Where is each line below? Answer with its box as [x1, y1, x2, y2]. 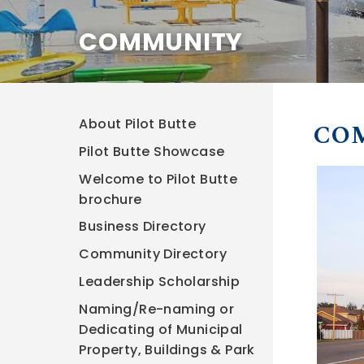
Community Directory [79, 245, 227, 264]
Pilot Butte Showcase [79, 141, 225, 161]
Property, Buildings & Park [79, 340, 255, 359]
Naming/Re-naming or [79, 299, 235, 318]
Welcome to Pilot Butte [79, 169, 238, 188]
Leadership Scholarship [79, 271, 240, 291]
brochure [79, 189, 142, 209]
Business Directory [79, 217, 206, 236]
